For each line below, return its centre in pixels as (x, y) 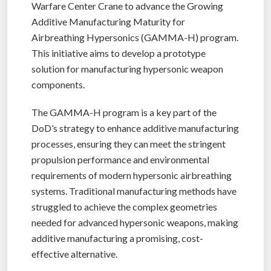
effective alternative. (74, 253)
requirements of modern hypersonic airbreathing (132, 175)
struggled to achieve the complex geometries (124, 206)
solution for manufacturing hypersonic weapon (127, 68)
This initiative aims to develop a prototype (119, 53)
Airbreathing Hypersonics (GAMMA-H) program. (135, 37)
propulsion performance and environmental (120, 159)
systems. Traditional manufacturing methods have (134, 191)
